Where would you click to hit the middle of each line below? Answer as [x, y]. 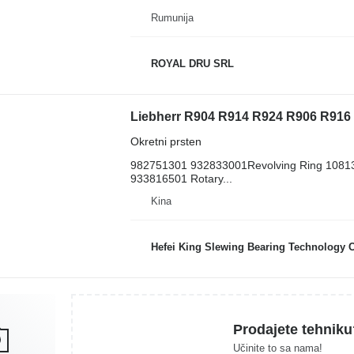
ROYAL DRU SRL [192, 63]
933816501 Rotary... [181, 179]
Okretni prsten [166, 141]
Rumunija [172, 18]
